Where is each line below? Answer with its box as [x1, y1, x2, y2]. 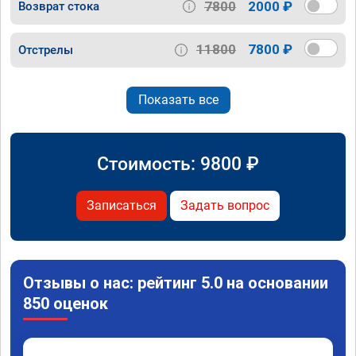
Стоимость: [97, 152, 200, 175]
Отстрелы [18, 42, 73, 57]
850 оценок [23, 293, 108, 313]
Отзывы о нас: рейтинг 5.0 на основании [23, 273, 328, 292]
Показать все [137, 91, 219, 107]
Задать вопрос [180, 197, 269, 213]
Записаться [87, 197, 157, 213]
